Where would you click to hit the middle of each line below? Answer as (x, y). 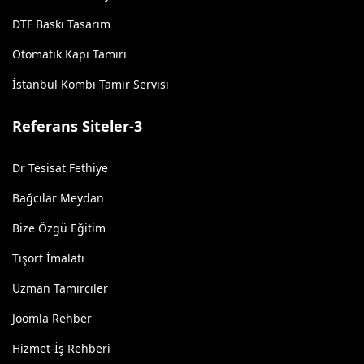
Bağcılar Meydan (58, 198)
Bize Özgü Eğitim (59, 228)
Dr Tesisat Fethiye (60, 168)
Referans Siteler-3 (77, 126)
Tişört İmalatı (48, 258)
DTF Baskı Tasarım (61, 24)
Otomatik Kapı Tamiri (69, 54)
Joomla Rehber (52, 318)
